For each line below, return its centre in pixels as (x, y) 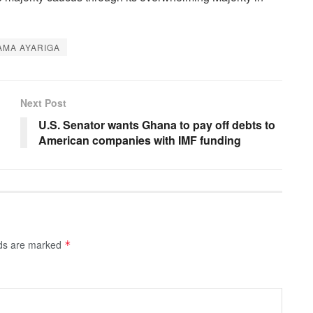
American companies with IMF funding (140, 140)
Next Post (43, 103)
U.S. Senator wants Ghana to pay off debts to (157, 125)
